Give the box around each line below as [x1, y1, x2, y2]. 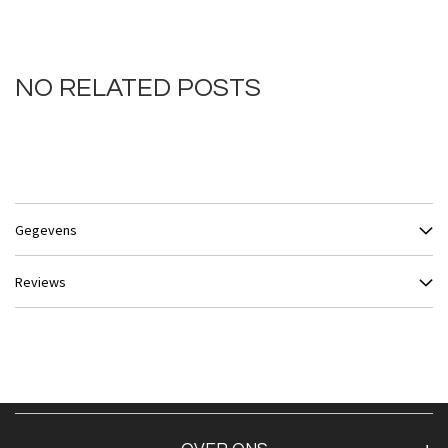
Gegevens [15, 220, 77, 239]
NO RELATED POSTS [15, 74, 261, 101]
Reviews [15, 272, 66, 291]
